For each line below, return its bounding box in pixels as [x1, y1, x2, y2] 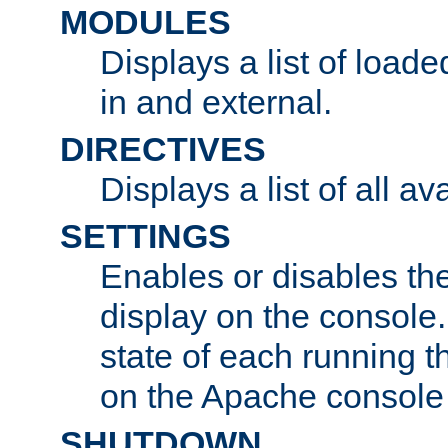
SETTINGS [60, 216, 231, 255]
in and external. [100, 82, 332, 121]
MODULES [60, 2, 231, 41]
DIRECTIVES [60, 129, 266, 168]
